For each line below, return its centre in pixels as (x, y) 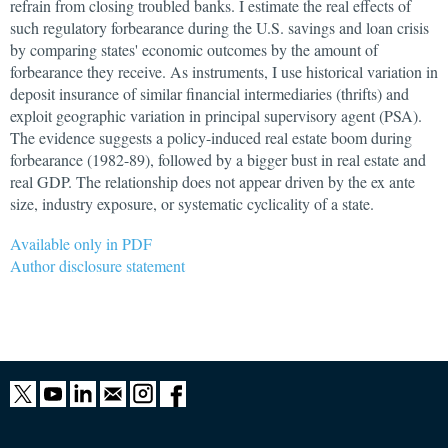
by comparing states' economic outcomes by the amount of (194, 49)
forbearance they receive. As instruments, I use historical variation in (224, 71)
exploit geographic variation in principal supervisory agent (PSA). (216, 115)
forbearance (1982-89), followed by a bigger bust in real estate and (218, 159)
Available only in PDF (81, 243)
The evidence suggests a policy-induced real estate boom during (211, 137)
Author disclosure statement (97, 265)
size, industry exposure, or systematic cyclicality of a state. (192, 203)
